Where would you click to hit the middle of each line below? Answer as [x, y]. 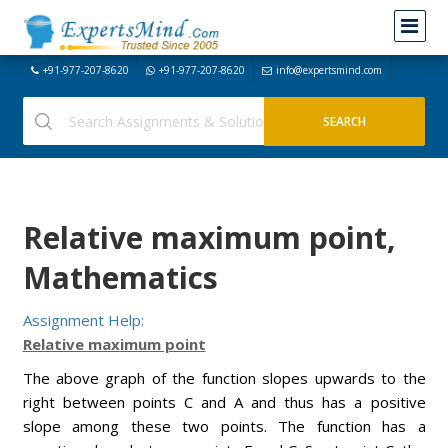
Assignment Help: [83, 320]
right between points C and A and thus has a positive [224, 402]
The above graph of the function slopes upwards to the [224, 378]
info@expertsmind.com [328, 70]
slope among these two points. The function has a [224, 426]
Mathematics [120, 277]
